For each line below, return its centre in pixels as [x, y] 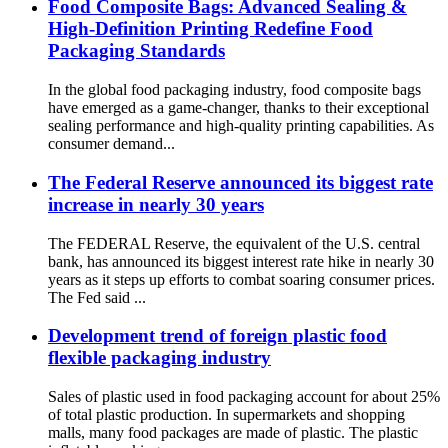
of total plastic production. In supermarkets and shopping [226, 415]
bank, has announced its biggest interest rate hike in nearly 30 [241, 261]
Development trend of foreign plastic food [217, 336]
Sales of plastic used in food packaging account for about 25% [244, 397]
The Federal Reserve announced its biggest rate [240, 182]
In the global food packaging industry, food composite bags [234, 90]
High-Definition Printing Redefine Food [210, 29]
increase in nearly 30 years [156, 204]
